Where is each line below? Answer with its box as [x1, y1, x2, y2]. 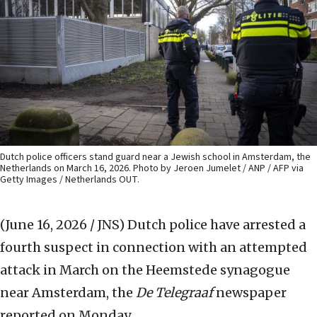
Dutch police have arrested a [127, 217, 306, 234]
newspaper [213, 284, 287, 301]
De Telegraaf [136, 284, 213, 301]
